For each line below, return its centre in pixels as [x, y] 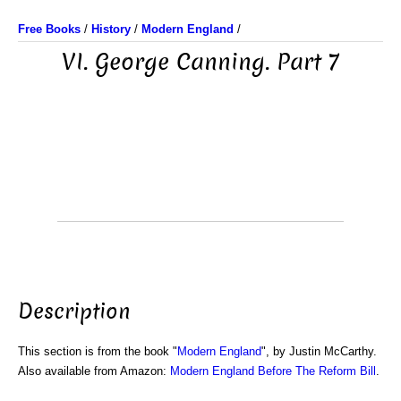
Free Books [49, 29]
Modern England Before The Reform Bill [273, 371]
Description [74, 311]
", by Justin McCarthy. [319, 351]
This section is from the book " [98, 351]
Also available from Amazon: [94, 371]
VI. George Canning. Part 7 [200, 62]
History [111, 29]
